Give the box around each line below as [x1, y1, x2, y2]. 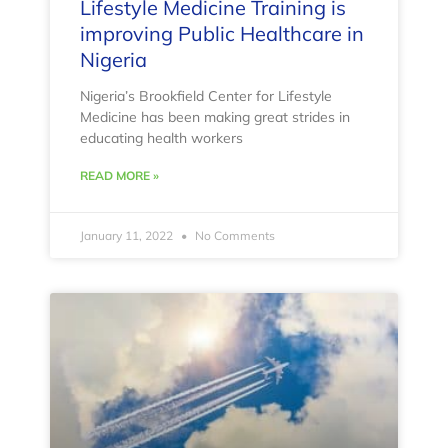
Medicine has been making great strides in [80, 108, 350, 127]
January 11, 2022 [80, 228, 176, 244]
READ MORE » [80, 168, 159, 184]
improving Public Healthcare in [80, 21, 364, 47]
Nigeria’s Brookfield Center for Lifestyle [80, 87, 332, 106]
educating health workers [80, 129, 243, 148]
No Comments [192, 228, 275, 244]
